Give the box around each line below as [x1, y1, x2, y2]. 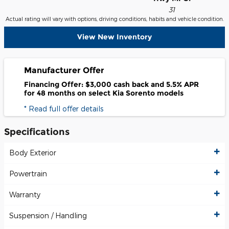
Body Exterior [9, 148, 56, 157]
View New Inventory [77, 32, 152, 42]
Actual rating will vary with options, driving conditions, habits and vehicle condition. [5, 15, 224, 22]
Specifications [4, 126, 70, 137]
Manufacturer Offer [24, 65, 104, 75]
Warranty [9, 190, 40, 199]
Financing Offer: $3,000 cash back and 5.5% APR [24, 80, 199, 89]
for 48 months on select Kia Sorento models [24, 88, 184, 98]
